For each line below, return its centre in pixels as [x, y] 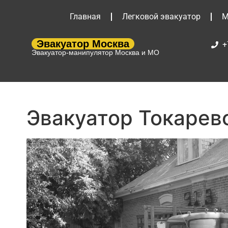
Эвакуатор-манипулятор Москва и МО [95, 52]
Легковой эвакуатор [161, 17]
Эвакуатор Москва [83, 44]
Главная [85, 17]
